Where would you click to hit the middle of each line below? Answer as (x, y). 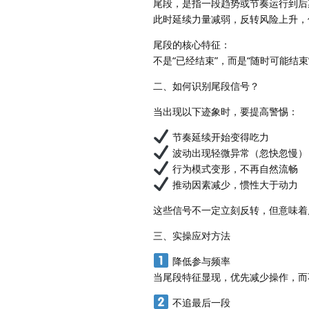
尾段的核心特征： (192, 45)
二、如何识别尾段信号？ (206, 86)
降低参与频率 (200, 261)
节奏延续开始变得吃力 (219, 137)
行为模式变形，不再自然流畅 (233, 169)
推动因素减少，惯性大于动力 (233, 185)
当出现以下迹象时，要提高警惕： (226, 112)
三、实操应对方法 (192, 236)
